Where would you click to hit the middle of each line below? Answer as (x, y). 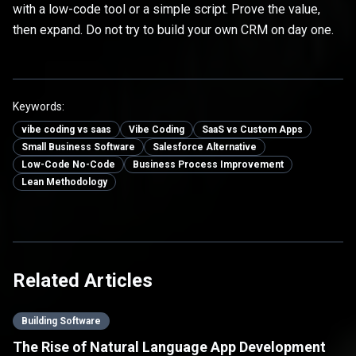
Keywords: (39, 107)
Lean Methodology (64, 182)
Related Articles (83, 281)
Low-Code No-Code (68, 165)
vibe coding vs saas (66, 130)
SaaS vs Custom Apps (252, 130)
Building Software (61, 321)
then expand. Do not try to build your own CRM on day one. (173, 30)
